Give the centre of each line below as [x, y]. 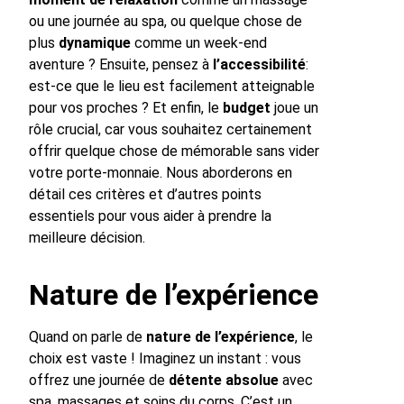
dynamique [95, 42]
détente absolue [224, 380]
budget [247, 107]
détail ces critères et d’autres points [145, 194]
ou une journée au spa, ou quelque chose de [165, 21]
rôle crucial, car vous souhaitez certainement [170, 129]
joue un [294, 107]
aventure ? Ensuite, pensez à [121, 64]
